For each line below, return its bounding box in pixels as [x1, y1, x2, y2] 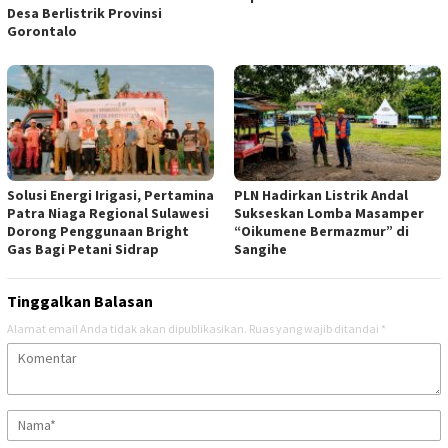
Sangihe [234, 240, 287, 259]
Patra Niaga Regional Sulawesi [7, 204, 209, 223]
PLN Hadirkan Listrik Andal [234, 186, 408, 205]
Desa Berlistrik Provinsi [7, 4, 162, 23]
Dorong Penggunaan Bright [7, 222, 189, 241]
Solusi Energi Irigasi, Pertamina [7, 186, 214, 205]
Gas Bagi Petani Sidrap [7, 240, 159, 259]
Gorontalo [7, 22, 77, 41]
